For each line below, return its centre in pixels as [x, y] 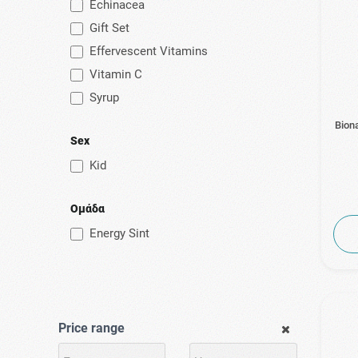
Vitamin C [115, 75]
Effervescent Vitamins [148, 52]
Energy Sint [119, 234]
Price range [91, 328]
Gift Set [109, 28]
